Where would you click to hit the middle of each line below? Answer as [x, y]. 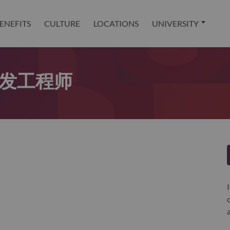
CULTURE [62, 23]
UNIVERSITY [176, 23]
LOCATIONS [116, 23]
